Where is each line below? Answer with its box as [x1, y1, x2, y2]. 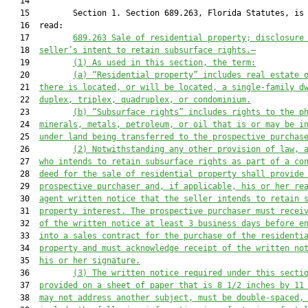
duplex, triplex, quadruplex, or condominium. [39, 95, 251, 104]
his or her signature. [39, 256, 140, 265]
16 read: [5, 21, 63, 30]
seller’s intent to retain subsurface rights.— [39, 45, 256, 55]
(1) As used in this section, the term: [73, 58, 256, 67]
